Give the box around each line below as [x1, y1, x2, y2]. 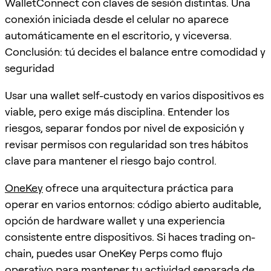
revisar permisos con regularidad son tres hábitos [5, 137, 248, 151]
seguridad [5, 61, 54, 74]
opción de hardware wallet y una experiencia [5, 214, 225, 227]
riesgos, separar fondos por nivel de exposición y [5, 121, 244, 134]
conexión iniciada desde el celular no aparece [5, 12, 229, 25]
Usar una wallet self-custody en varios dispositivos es [5, 88, 264, 102]
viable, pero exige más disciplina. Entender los [5, 105, 229, 118]
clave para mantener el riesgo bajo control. [5, 154, 217, 167]
